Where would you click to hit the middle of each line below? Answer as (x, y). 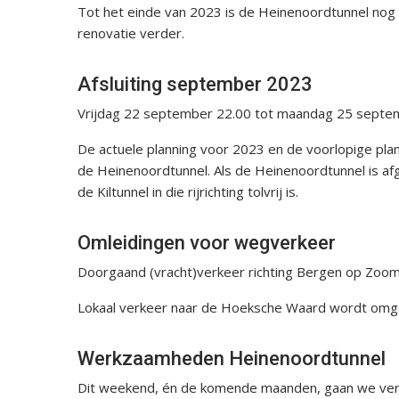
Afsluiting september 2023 (195, 84)
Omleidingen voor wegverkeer (207, 242)
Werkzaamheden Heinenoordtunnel (232, 358)
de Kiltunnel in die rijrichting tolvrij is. (188, 191)
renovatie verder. (131, 33)
